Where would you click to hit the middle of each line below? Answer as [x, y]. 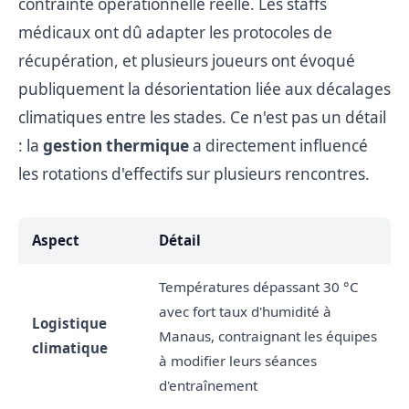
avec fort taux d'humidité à [245, 311]
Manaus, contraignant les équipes [268, 336]
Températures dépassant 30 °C [259, 286]
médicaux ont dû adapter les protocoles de [175, 32]
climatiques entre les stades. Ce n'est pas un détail [202, 117]
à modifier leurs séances [238, 360]
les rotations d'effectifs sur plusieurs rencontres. [194, 173]
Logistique [69, 323]
